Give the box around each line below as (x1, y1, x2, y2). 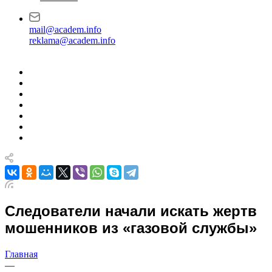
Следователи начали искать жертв (5, 202, 257, 219)
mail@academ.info (29, 24, 101, 35)
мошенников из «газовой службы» (5, 219, 257, 236)
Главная (5, 248, 38, 259)
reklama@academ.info (29, 35, 115, 46)
